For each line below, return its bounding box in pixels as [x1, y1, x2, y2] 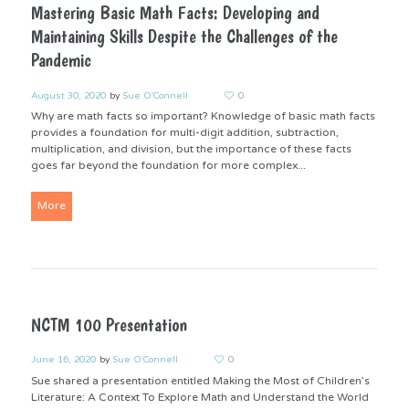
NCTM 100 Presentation [30, 314, 187, 337]
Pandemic [30, 49, 91, 72]
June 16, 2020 [30, 354, 96, 366]
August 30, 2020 [30, 89, 106, 101]
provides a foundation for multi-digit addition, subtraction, [30, 126, 339, 140]
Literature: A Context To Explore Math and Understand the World [30, 390, 369, 404]
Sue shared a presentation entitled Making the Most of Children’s [30, 373, 370, 387]
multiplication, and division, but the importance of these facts [30, 142, 351, 156]
